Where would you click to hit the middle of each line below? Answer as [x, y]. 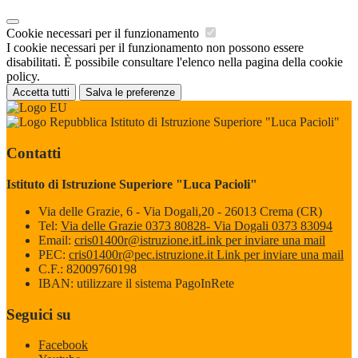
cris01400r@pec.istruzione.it [143, 254]
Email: [56, 240]
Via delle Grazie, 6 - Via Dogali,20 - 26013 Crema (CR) [180, 211]
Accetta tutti [41, 93]
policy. [23, 77]
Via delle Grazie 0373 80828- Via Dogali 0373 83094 [197, 225]
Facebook [63, 345]
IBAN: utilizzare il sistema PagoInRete [136, 283]
